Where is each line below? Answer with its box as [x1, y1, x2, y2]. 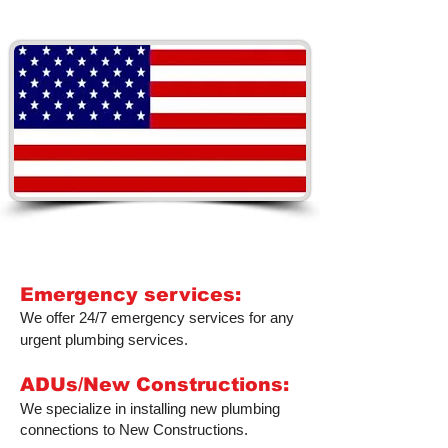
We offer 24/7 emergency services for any [20, 309, 294, 326]
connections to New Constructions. [20, 421, 248, 438]
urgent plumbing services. [20, 331, 188, 348]
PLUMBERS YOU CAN [60, 211, 260, 232]
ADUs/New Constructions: [20, 374, 289, 395]
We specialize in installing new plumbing [20, 400, 280, 417]
